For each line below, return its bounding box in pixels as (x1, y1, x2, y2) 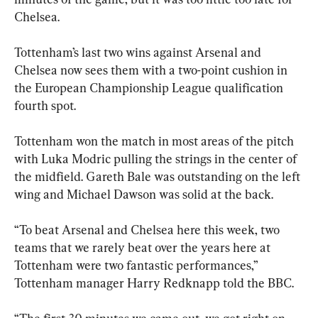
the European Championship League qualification (14, 80, 286, 96)
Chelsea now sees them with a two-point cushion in (14, 62, 290, 78)
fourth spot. (14, 98, 76, 114)
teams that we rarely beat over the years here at (14, 240, 273, 256)
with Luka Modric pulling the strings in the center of (14, 151, 300, 167)
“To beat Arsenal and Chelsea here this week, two (14, 222, 283, 238)
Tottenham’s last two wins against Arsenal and (14, 45, 264, 60)
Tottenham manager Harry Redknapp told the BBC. (14, 275, 294, 291)
